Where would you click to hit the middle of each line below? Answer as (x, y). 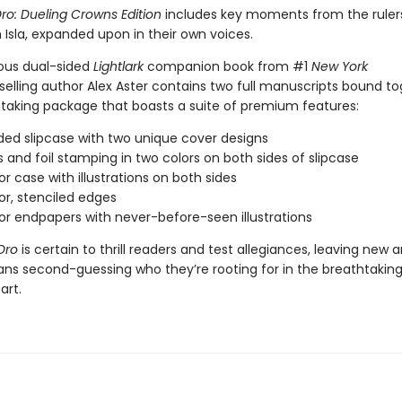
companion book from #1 (227, 66)
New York (339, 66)
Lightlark (118, 66)
